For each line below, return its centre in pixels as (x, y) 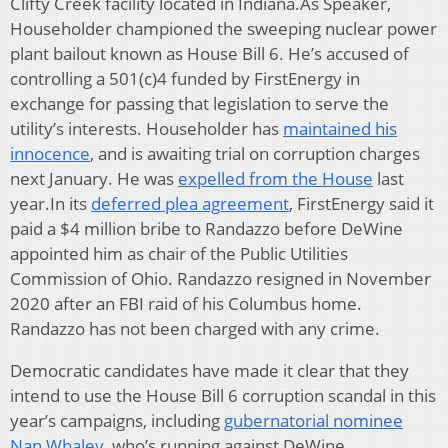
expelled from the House (275, 179)
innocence (50, 154)
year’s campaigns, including (117, 421)
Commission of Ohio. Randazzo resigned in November (220, 279)
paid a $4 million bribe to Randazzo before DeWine (206, 229)
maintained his (340, 129)
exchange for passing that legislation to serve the (199, 104)
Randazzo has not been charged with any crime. (195, 329)
